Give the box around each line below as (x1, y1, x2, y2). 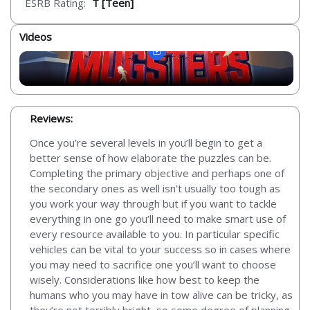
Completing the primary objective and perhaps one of (30, 165, 284, 180)
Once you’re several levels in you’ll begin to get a (30, 135, 262, 149)
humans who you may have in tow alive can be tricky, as (30, 287, 293, 302)
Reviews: (30, 111, 73, 125)
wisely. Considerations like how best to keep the (30, 272, 259, 286)
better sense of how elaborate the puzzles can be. (30, 150, 271, 165)
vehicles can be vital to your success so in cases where (30, 241, 291, 256)
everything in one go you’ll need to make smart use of (30, 211, 286, 226)
